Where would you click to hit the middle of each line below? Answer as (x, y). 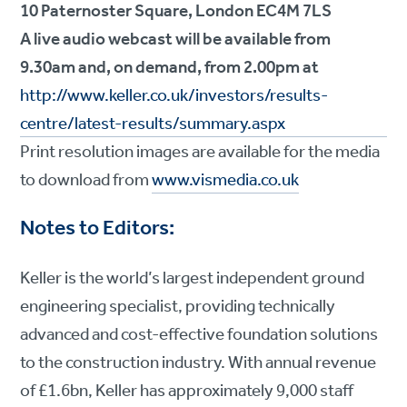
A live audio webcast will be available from (176, 40)
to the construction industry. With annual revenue (199, 364)
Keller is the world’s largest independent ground (193, 279)
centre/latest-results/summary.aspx (153, 125)
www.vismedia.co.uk (226, 181)
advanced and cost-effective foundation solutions (199, 336)
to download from (86, 181)
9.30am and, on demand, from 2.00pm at (170, 69)
